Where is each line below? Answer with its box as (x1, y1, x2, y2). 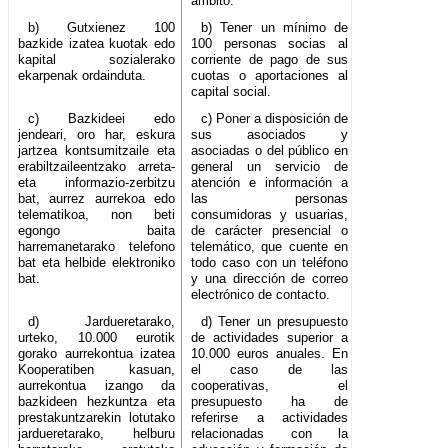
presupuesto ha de (191, 394, 349, 410)
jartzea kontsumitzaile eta (18, 143, 176, 159)
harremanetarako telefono (18, 239, 176, 255)
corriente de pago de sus (191, 52, 349, 68)
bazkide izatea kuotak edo (18, 36, 176, 52)
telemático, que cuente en (191, 239, 349, 255)
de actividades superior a (191, 330, 349, 346)
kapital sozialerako (18, 52, 176, 68)
